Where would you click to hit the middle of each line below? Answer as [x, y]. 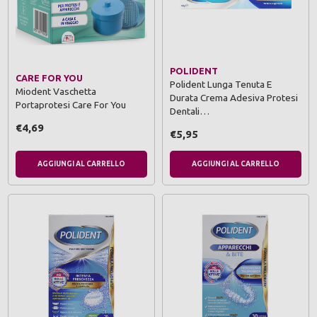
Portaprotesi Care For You [71, 104]
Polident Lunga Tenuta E [221, 85]
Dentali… [190, 111]
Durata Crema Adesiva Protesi [234, 98]
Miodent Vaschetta [56, 91]
